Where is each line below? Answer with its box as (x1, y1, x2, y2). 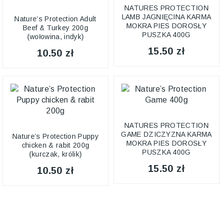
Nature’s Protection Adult (14, 15, 97, 23)
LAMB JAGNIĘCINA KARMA (121, 13, 212, 21)
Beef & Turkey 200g (23, 24, 88, 32)
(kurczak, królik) (29, 150, 82, 158)
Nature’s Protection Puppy (12, 132, 99, 140)
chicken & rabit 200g (21, 141, 90, 149)
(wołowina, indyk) (27, 33, 84, 41)
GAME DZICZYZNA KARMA (121, 130, 212, 138)
